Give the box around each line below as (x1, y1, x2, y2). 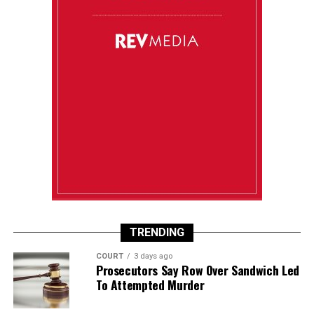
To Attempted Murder (95, 275, 205, 294)
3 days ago (133, 251, 172, 261)
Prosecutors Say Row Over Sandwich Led (95, 260, 299, 279)
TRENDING (129, 225, 184, 239)
